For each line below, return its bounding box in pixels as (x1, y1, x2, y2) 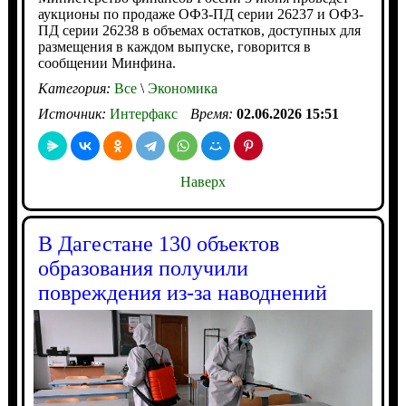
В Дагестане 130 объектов (37, 232, 279, 256)
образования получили (37, 256, 248, 280)
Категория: (37, 81, 114, 96)
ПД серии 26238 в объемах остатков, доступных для (37, 23, 361, 38)
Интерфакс (109, 106, 178, 121)
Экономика (143, 81, 217, 96)
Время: (189, 106, 237, 121)
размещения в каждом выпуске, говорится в (37, 39, 311, 54)
